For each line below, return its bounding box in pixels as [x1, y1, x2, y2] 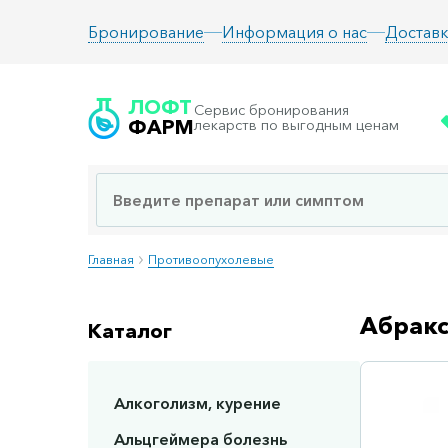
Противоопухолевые [148, 252, 274, 267]
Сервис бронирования [194, 101, 349, 119]
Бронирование [88, 22, 204, 42]
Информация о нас [222, 21, 367, 42]
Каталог [88, 319, 172, 344]
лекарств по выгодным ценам [194, 116, 399, 134]
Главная [88, 252, 134, 267]
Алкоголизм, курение [113, 393, 281, 414]
